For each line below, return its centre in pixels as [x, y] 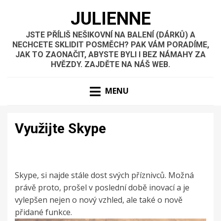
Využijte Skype [60, 129]
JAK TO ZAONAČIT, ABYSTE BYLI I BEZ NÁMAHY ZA [110, 55]
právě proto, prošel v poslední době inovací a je [102, 188]
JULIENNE [110, 19]
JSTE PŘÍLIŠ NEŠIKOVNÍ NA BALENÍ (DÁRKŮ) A [110, 35]
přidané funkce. [43, 212]
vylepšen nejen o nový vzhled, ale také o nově [99, 200]
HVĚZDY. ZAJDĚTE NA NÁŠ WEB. [110, 64]
